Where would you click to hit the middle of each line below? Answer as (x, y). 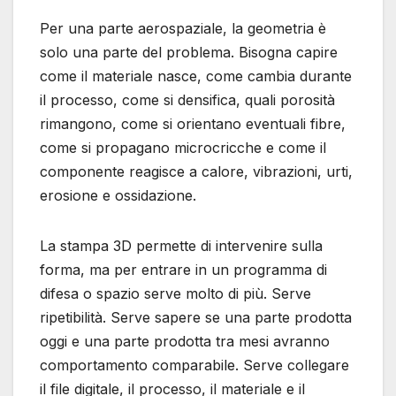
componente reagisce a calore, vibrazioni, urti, (196, 172)
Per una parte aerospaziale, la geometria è (183, 29)
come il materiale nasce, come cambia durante (196, 76)
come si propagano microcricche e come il (183, 148)
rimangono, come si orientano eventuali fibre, (193, 124)
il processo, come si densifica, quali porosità (187, 100)
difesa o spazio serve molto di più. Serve (175, 294)
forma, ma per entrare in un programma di (183, 270)
